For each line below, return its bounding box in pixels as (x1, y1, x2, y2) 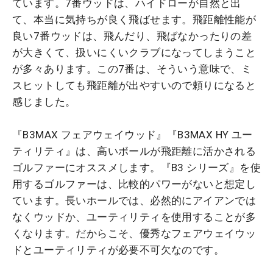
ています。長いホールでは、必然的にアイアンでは (12, 194, 257, 207)
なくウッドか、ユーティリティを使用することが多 (12, 210, 257, 223)
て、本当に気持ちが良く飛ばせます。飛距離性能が (12, 13, 257, 26)
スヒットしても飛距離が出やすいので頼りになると (12, 79, 257, 91)
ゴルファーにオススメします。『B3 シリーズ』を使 (12, 161, 261, 174)
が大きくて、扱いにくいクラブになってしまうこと (12, 46, 257, 58)
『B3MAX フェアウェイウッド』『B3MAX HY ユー (12, 128, 253, 141)
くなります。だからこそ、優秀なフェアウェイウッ (12, 227, 257, 239)
